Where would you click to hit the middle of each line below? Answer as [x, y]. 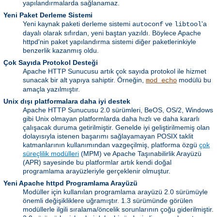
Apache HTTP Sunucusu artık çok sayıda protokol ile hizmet [115, 71]
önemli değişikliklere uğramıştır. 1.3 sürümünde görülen [108, 201]
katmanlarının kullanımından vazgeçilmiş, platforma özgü [111, 145]
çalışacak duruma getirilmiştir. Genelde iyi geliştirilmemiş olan [116, 128]
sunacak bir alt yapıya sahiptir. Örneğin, [84, 80]
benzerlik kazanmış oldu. [61, 51]
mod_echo [161, 81]
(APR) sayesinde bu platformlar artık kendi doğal [97, 163]
